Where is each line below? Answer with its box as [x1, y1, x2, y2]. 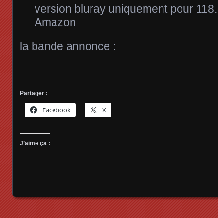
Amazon [35, 16, 76, 29]
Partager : [20, 90, 48, 97]
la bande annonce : [20, 39, 116, 53]
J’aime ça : [20, 139, 50, 146]
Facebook [42, 105, 71, 114]
